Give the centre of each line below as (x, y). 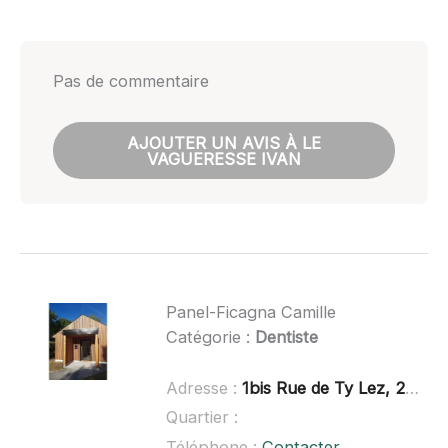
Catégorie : (210, 337)
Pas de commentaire (130, 81)
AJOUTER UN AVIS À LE (224, 142)
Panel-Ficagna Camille (250, 312)
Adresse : (203, 388)
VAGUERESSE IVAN (224, 158)
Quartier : (201, 417)
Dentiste (286, 337)
